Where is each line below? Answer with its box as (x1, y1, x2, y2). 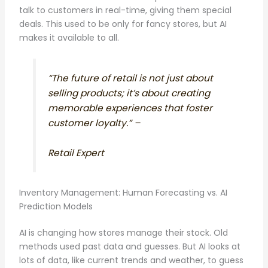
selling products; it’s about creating (47, 87, 210, 100)
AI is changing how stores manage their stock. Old (19, 227, 228, 239)
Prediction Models (19, 200, 93, 213)
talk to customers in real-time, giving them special (19, 4, 232, 17)
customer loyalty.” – (47, 117, 140, 130)
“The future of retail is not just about (47, 72, 213, 85)
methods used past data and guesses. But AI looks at (19, 240, 240, 253)
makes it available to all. (19, 32, 119, 44)
